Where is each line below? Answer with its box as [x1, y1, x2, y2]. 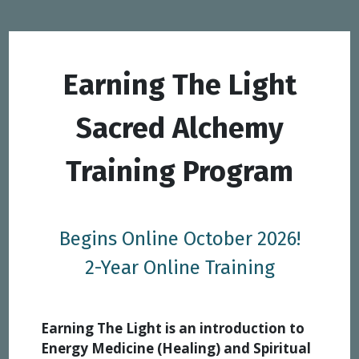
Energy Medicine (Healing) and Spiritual [41, 338, 312, 357]
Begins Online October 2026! [58, 228, 301, 250]
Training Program [66, 154, 293, 189]
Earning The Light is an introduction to [41, 318, 305, 337]
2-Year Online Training [84, 256, 275, 279]
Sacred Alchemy [75, 111, 284, 146]
